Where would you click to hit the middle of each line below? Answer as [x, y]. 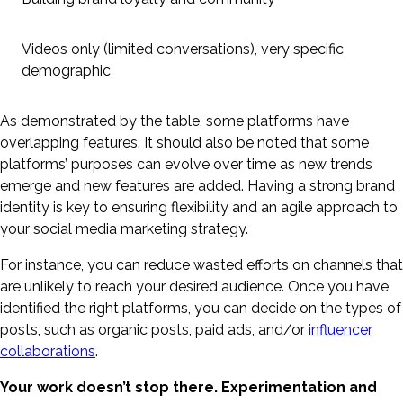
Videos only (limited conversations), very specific [183, 49]
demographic [66, 70]
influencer [340, 329]
